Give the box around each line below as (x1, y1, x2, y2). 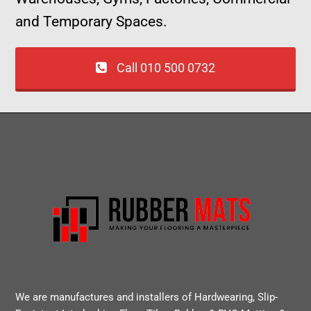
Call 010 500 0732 (117, 60, 216, 76)
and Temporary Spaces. (15, 12, 168, 30)
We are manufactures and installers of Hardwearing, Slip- (15, 290, 278, 303)
